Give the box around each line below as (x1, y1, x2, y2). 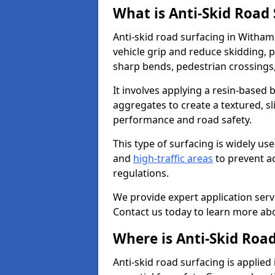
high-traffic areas (133, 152, 213, 165)
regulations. (113, 166, 169, 180)
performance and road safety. (113, 113, 252, 126)
